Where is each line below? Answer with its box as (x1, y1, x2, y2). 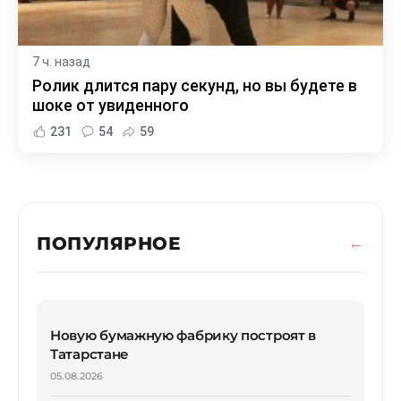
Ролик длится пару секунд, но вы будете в (32, 75, 357, 95)
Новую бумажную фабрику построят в (50, 326, 317, 344)
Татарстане (50, 345, 129, 363)
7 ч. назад (32, 54, 90, 69)
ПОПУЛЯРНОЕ (37, 232, 181, 254)
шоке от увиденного (32, 95, 189, 115)
